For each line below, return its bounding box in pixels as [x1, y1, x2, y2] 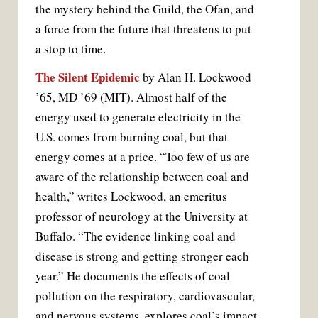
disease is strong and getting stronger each [35, 247, 249, 264]
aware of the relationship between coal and [35, 168, 249, 185]
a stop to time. [35, 40, 106, 57]
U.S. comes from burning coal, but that [35, 128, 228, 145]
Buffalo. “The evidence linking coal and [35, 227, 236, 244]
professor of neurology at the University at [35, 207, 248, 224]
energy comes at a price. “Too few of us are [35, 148, 250, 165]
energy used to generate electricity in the [35, 108, 241, 125]
